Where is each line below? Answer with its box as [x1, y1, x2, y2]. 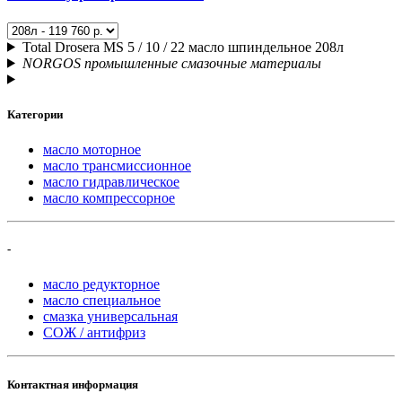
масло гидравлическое [43, 174, 179, 190]
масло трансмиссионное [43, 158, 191, 174]
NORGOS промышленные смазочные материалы [22, 55, 321, 71]
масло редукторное [43, 276, 160, 293]
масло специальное [43, 293, 161, 309]
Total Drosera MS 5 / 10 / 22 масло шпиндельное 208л [22, 39, 344, 55]
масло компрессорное [43, 190, 175, 206]
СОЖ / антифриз [43, 325, 145, 341]
